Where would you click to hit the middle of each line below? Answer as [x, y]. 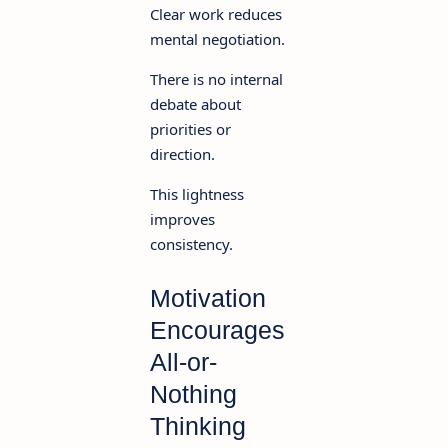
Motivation [208, 298]
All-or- [183, 362]
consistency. [191, 244]
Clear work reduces [216, 14]
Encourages [217, 330]
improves [182, 219]
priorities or [190, 129]
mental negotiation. [217, 39]
